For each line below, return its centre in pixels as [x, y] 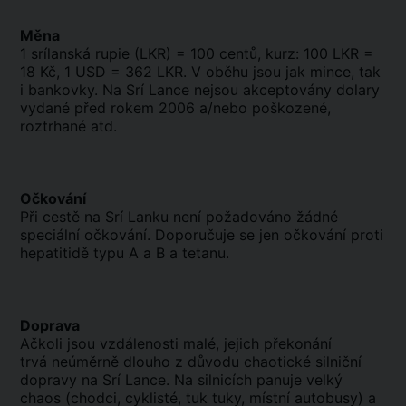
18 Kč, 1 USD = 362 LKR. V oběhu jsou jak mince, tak [200, 72]
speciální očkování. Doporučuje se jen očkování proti [202, 235]
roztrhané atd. [68, 126]
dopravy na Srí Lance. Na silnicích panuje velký [181, 380]
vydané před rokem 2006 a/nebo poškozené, [175, 108]
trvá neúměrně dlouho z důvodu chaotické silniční [191, 362]
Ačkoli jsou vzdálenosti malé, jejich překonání [176, 343]
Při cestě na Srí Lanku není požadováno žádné [179, 217]
